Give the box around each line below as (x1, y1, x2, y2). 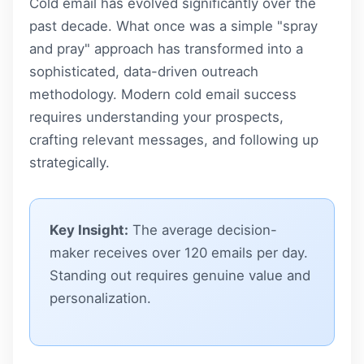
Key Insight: (50, 222, 128, 239)
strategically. (29, 154, 110, 171)
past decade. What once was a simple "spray (29, 18, 318, 35)
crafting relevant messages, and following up (29, 132, 318, 149)
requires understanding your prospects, (29, 109, 284, 126)
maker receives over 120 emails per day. (50, 245, 308, 262)
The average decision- (128, 222, 277, 239)
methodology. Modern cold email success (29, 86, 297, 103)
